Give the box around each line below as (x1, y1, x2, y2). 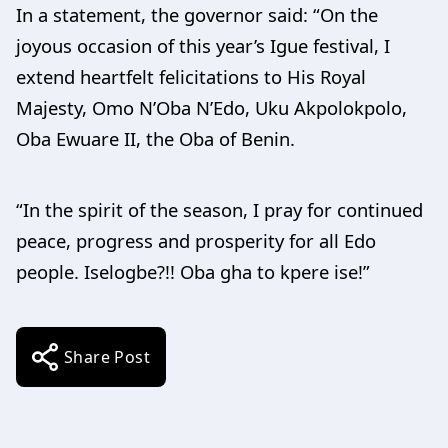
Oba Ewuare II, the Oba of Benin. (16, 126, 295, 151)
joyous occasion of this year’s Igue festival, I (16, 33, 390, 58)
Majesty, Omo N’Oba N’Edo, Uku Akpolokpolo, (16, 95, 407, 120)
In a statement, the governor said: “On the (16, 2, 378, 27)
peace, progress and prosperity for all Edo (16, 228, 376, 253)
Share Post (64, 346, 150, 368)
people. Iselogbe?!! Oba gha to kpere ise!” (16, 259, 370, 284)
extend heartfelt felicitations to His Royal (16, 64, 366, 89)
